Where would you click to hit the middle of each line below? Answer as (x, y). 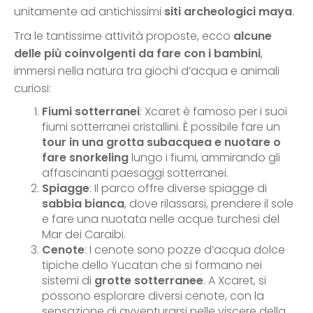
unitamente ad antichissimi (89, 12)
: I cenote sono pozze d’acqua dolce (185, 250)
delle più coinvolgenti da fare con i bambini (137, 54)
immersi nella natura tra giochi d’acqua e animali (147, 71)
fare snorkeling (85, 158)
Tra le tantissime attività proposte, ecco (124, 36)
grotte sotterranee (149, 281)
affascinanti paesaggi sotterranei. (135, 173)
